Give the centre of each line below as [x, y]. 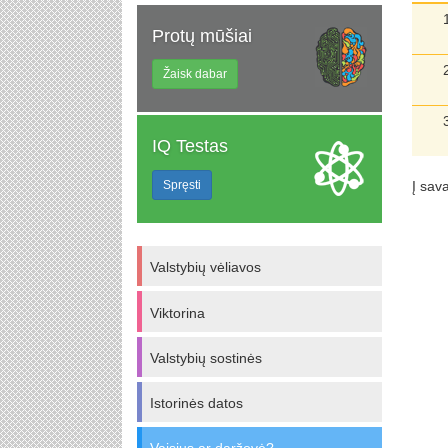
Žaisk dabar [195, 74]
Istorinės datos [196, 403]
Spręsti [182, 184]
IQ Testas [190, 146]
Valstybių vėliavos [205, 267]
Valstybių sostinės [206, 357]
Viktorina [177, 312]
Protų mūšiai [202, 36]
